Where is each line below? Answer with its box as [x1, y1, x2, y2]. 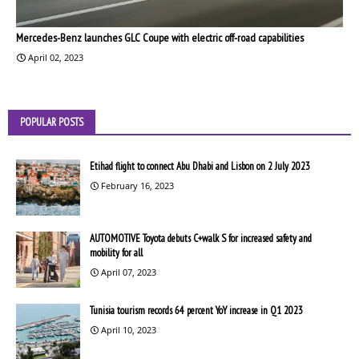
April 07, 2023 [101, 265, 156, 278]
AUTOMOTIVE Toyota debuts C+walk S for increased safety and [90, 231, 312, 245]
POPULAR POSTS [20, 115, 83, 129]
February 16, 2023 [101, 179, 174, 192]
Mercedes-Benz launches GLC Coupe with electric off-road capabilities [16, 30, 304, 45]
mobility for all [90, 245, 143, 260]
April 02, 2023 [28, 50, 83, 63]
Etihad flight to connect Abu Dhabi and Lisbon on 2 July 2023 [90, 159, 310, 173]
